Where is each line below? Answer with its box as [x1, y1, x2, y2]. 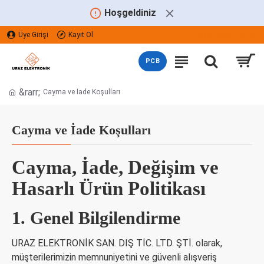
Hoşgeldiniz [104, 7, 159, 18]
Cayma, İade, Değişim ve [12, 157, 219, 178]
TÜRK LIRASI [193, 31, 232, 38]
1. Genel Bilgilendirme [12, 208, 180, 227]
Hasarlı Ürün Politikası [12, 178, 206, 199]
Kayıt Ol [68, 31, 93, 39]
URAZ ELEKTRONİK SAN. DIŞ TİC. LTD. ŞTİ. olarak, [12, 237, 222, 249]
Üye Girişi [18, 31, 48, 39]
